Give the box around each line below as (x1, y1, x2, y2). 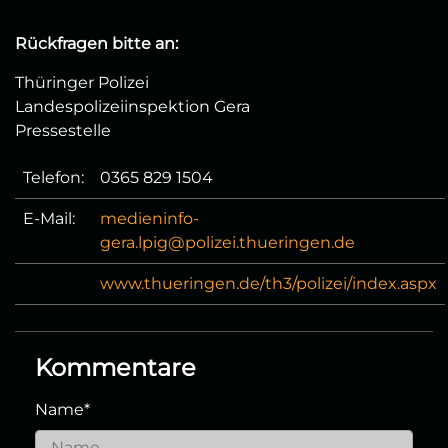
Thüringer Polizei (15, 72, 149, 92)
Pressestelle (15, 120, 111, 140)
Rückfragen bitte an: (15, 33, 178, 53)
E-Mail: (23, 208, 75, 228)
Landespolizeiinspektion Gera (15, 96, 250, 116)
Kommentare (35, 352, 196, 382)
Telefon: (23, 167, 84, 187)
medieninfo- (100, 208, 199, 228)
